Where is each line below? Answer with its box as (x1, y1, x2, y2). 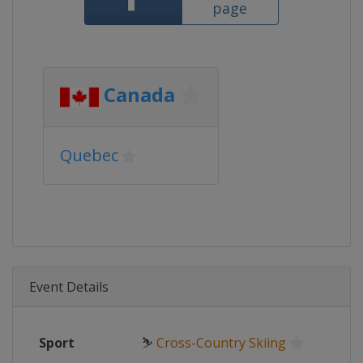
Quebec (60, 144, 118, 166)
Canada (104, 81, 175, 109)
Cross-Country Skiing (156, 334, 286, 352)
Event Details (29, 278, 109, 296)
